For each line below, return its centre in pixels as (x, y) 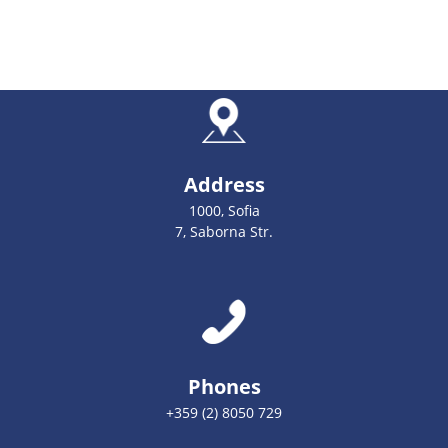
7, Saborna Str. (224, 231)
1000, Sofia (224, 210)
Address (224, 184)
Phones (224, 386)
